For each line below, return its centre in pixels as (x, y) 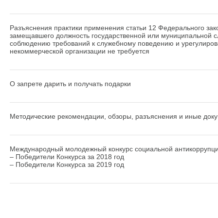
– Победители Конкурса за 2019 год (67, 164)
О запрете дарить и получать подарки (70, 84)
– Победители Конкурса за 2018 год (67, 157)
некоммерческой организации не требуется (80, 51)
